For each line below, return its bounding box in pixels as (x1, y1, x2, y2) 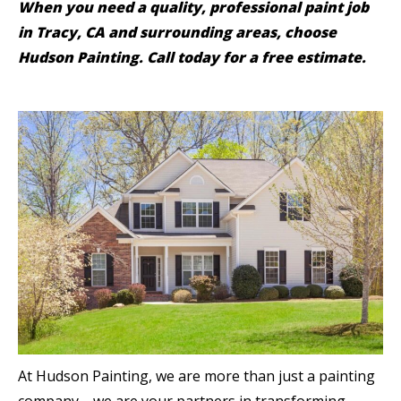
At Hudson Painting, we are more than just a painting (18, 365, 375, 386)
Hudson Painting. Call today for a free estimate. (18, 47, 370, 67)
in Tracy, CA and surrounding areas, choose (18, 22, 337, 42)
